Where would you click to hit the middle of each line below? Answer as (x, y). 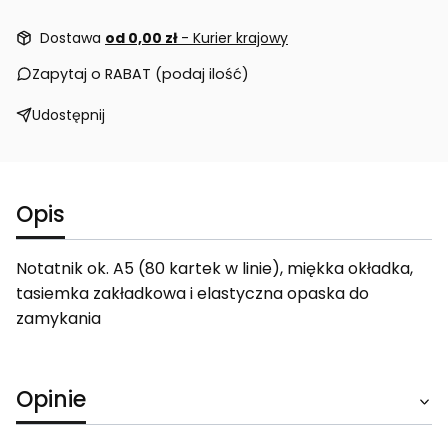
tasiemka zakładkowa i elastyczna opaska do (192, 294)
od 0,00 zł (143, 38)
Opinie (51, 400)
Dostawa (72, 38)
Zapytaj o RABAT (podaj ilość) (140, 74)
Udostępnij (68, 115)
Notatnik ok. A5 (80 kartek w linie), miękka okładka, (214, 269)
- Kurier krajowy (234, 38)
